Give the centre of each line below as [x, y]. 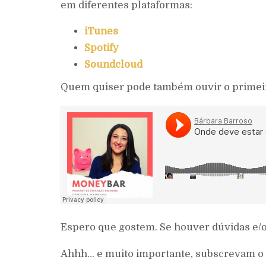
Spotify [102, 48]
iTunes [101, 31]
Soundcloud [113, 65]
